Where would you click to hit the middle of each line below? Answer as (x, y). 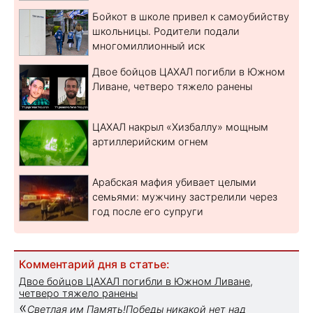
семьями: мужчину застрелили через (185, 196)
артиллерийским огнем (150, 141)
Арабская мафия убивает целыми (174, 182)
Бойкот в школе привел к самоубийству (191, 16)
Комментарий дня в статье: (94, 264)
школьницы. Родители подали (166, 31)
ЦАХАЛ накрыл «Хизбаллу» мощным (180, 126)
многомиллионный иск (148, 45)
